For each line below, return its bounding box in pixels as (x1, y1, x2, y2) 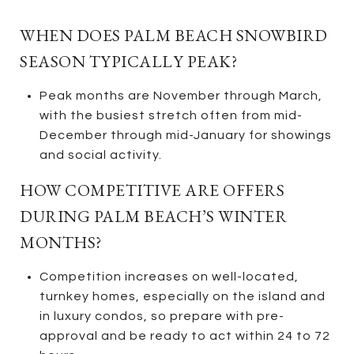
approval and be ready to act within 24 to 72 (39, 329, 330, 342)
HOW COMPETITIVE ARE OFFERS (20, 179, 284, 201)
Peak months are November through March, (39, 88, 322, 102)
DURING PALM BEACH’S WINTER (20, 205, 287, 227)
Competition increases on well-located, (39, 269, 299, 283)
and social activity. (39, 148, 162, 161)
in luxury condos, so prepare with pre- (39, 309, 284, 322)
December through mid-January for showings (39, 128, 332, 141)
